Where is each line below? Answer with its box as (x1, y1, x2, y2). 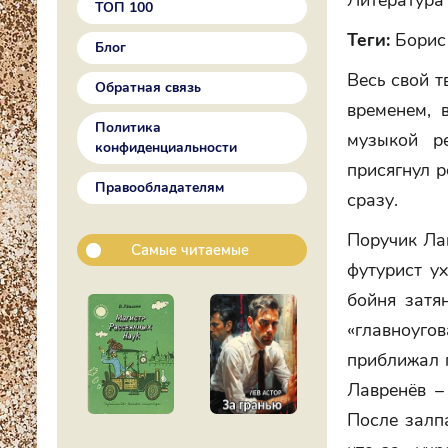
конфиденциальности (95, 138, 237, 157)
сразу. (347, 188, 398, 212)
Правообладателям (95, 178, 224, 197)
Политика (95, 118, 161, 137)
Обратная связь (95, 78, 201, 97)
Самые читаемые (131, 240, 249, 260)
